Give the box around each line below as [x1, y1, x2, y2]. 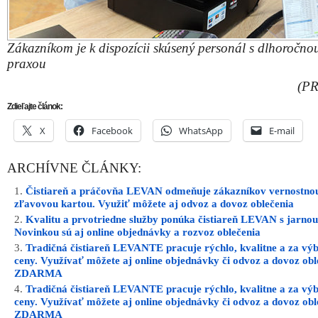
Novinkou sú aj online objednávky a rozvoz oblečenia [14, 226, 261, 238]
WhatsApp [179, 124, 223, 137]
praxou [7, 56, 46, 71]
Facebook [92, 124, 133, 137]
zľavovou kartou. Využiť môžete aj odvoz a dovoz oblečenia [14, 198, 294, 210]
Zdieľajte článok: [7, 102, 62, 111]
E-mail [269, 124, 295, 137]
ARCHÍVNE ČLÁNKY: [7, 160, 141, 176]
